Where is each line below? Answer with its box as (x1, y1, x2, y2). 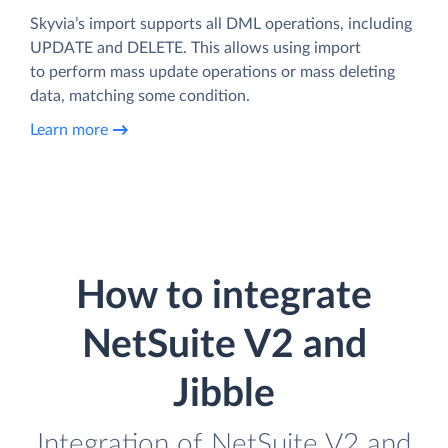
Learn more (30, 121, 108, 138)
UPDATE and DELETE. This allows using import (30, 40, 361, 57)
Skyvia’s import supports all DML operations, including (30, 16, 412, 33)
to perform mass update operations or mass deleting (30, 64, 395, 81)
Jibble (173, 375, 275, 415)
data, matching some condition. (30, 88, 250, 105)
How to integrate (76, 277, 372, 317)
